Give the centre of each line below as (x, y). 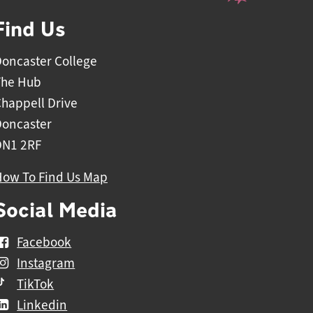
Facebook (44, 243)
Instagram (46, 264)
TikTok (36, 285)
